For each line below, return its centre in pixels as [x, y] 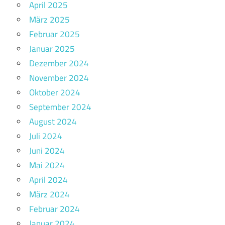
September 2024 [60, 107]
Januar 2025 [52, 49]
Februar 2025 [54, 34]
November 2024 [59, 78]
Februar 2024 [54, 209]
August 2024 [53, 122]
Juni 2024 [47, 151]
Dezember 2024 [59, 64]
